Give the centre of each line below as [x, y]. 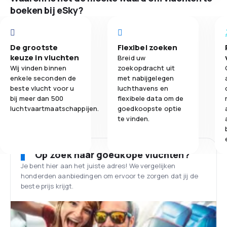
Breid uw [132, 58]
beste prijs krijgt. [47, 186]
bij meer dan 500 [37, 98]
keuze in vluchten [45, 58]
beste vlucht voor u [42, 88]
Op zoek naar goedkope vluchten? [112, 155]
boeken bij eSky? [47, 10]
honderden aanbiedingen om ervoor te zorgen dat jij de [109, 176]
